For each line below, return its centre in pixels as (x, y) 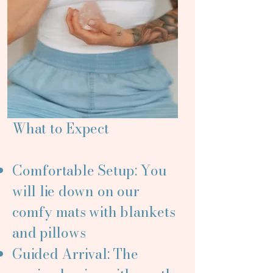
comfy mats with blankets (94, 212)
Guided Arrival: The (75, 254)
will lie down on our (76, 191)
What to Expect (61, 128)
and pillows (49, 232)
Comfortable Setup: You (90, 170)
